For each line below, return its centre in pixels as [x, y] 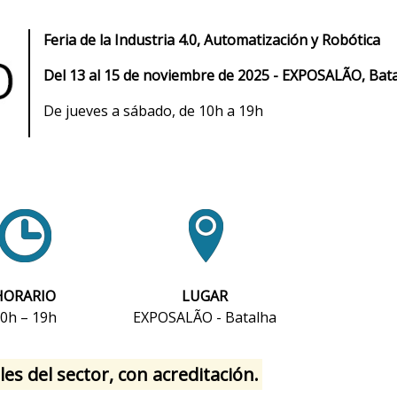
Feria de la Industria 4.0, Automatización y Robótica [212, 40]
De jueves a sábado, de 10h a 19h [153, 111]
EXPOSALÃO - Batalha [205, 317]
